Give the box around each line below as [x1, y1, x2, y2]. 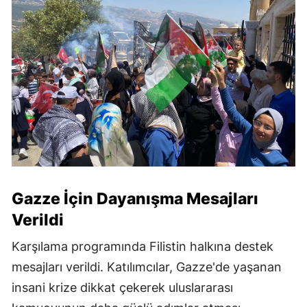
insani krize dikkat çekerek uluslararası [12, 280, 233, 295]
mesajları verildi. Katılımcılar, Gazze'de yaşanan [12, 259, 282, 274]
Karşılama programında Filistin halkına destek [12, 238, 273, 254]
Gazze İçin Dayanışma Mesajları [12, 188, 258, 208]
